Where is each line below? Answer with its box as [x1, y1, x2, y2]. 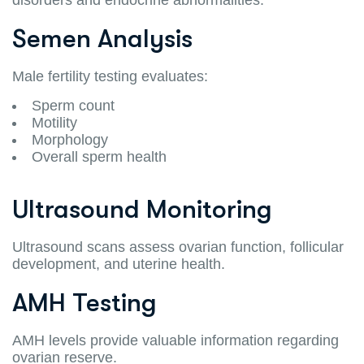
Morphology [32, 131, 108, 148]
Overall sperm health [32, 148, 167, 165]
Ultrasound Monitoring [12, 193, 272, 224]
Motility [32, 114, 77, 131]
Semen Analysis [12, 23, 193, 54]
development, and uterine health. [12, 255, 225, 272]
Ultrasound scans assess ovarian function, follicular [12, 238, 344, 255]
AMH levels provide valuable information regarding [12, 331, 339, 349]
